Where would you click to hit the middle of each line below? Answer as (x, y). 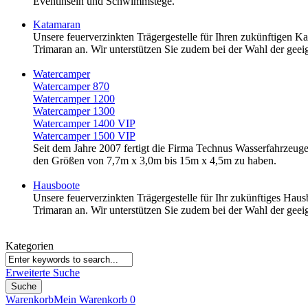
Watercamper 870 (71, 86)
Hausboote (56, 185)
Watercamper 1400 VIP (84, 123)
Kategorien (30, 245)
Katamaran (57, 24)
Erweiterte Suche (43, 272)
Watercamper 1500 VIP (84, 135)
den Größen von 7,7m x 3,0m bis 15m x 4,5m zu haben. (155, 160)
